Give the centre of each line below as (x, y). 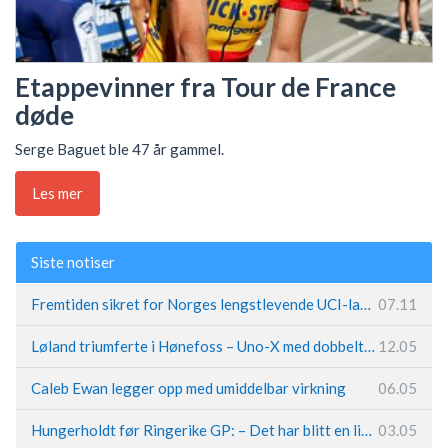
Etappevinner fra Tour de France (205, 86)
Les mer (57, 192)
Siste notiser (73, 261)
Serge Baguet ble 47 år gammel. (119, 149)
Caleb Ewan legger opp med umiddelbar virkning (188, 387)
